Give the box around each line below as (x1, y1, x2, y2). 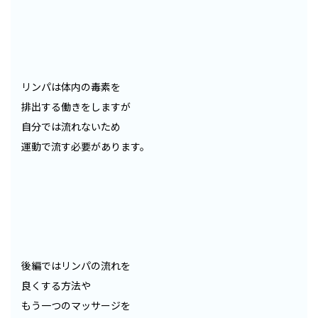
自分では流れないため (21, 119, 121, 133)
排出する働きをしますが (21, 99, 131, 114)
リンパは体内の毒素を (21, 79, 121, 94)
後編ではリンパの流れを (21, 258, 131, 273)
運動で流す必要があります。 (21, 138, 150, 153)
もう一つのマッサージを (21, 297, 131, 312)
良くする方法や (21, 278, 91, 292)
